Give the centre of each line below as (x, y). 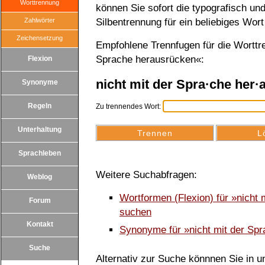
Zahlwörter (40, 20)
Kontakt (40, 224)
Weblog (40, 177)
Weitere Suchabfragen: (146, 175)
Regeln (40, 106)
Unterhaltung (40, 130)
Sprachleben (40, 153)
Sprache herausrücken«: (150, 59)
